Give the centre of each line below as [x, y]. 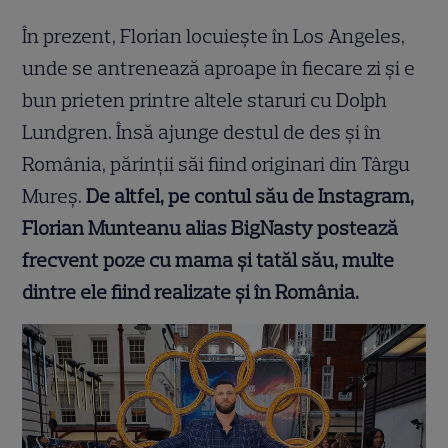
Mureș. [54, 196]
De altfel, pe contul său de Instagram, [250, 196]
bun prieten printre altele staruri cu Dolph [205, 100]
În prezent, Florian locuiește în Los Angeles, [214, 36]
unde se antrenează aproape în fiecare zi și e [219, 68]
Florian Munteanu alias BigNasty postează [210, 228]
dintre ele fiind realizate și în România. [191, 292]
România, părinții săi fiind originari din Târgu [216, 164]
